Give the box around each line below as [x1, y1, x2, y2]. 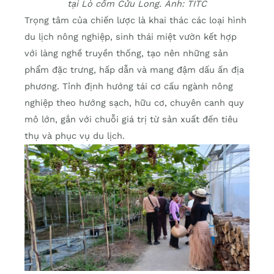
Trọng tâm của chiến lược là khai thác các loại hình [24, 15, 246, 26]
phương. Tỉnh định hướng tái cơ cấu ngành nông [24, 81, 233, 92]
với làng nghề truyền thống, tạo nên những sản [24, 48, 228, 59]
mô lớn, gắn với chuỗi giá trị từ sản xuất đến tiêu [24, 114, 238, 125]
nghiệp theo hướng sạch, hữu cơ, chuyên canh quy [24, 97, 244, 109]
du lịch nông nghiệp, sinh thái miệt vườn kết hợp [24, 31, 237, 43]
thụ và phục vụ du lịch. [24, 130, 125, 142]
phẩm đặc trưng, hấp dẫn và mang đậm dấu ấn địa [24, 64, 244, 76]
